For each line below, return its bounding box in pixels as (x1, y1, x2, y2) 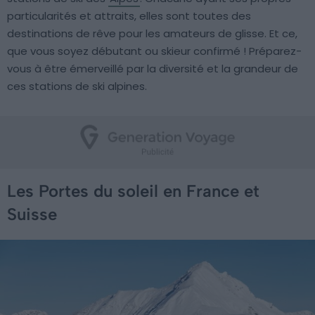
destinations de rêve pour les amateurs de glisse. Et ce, (7, 26, 297, 41)
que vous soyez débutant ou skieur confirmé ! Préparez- (7, 44, 302, 58)
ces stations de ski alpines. (7, 79, 147, 94)
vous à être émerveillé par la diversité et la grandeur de (7, 61, 298, 76)
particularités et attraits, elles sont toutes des (7, 8, 251, 23)
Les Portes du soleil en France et (7, 181, 259, 201)
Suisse (7, 204, 57, 224)
